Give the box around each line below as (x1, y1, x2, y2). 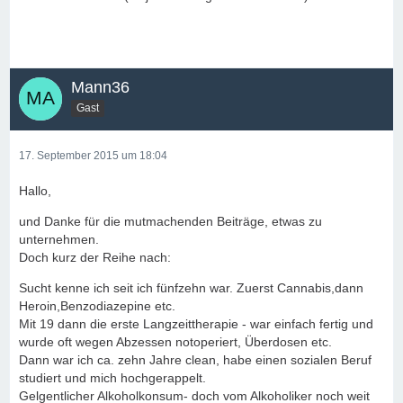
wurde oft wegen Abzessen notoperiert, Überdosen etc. (19, 335, 332, 349)
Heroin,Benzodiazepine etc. (19, 299, 175, 313)
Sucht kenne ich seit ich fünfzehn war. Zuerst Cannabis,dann (19, 281, 363, 295)
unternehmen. (19, 232, 99, 246)
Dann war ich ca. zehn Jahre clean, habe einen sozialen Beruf (19, 353, 372, 367)
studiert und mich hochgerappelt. (19, 371, 206, 385)
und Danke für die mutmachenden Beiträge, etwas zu (19, 214, 322, 228)
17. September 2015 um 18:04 (19, 149, 167, 162)
